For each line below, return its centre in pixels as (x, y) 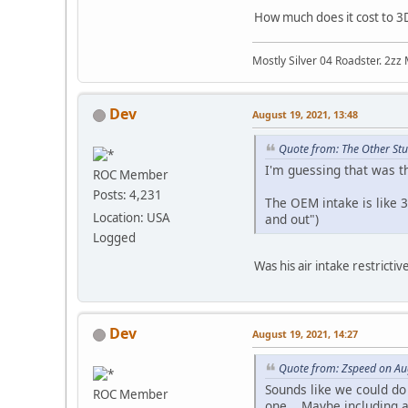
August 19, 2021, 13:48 (305, 115)
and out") (292, 219)
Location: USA (132, 218)
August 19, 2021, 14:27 (305, 334)
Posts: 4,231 (127, 195)
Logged (114, 238)
